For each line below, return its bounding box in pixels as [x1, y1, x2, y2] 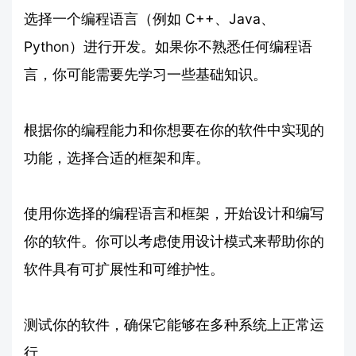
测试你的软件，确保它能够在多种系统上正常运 [24, 315, 324, 333]
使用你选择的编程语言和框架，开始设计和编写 [24, 204, 324, 222]
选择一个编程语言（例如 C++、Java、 [24, 10, 275, 27]
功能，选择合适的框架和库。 [24, 149, 210, 166]
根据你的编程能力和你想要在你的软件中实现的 [24, 121, 324, 138]
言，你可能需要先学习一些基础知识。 [24, 65, 267, 83]
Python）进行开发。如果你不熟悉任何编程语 [24, 37, 312, 55]
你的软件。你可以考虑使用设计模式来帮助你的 [24, 232, 324, 250]
